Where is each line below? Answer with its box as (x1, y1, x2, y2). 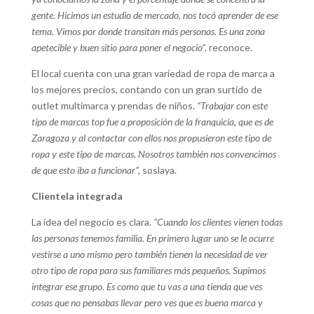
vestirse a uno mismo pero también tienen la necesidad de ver (31, 248, 268, 261)
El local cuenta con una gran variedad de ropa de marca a (31, 67, 275, 80)
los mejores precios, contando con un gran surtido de (31, 83, 262, 96)
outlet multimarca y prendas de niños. (31, 100, 197, 112)
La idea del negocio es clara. (31, 216, 151, 228)
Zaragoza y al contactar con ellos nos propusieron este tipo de (31, 132, 271, 144)
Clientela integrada (31, 190, 123, 203)
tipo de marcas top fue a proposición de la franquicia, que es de (31, 116, 273, 128)
